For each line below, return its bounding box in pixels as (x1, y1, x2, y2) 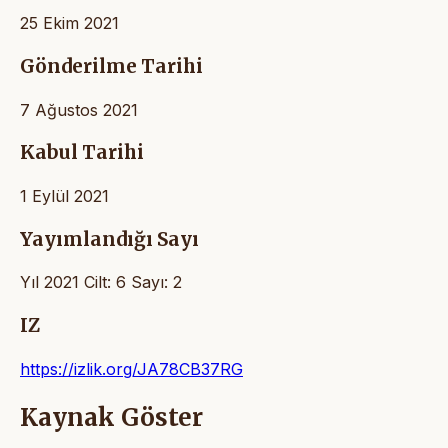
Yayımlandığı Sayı (20, 227, 199, 251)
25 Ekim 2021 (20, 13, 119, 34)
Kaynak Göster (20, 401, 203, 433)
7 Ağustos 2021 (20, 99, 138, 120)
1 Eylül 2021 (20, 186, 109, 207)
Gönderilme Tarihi (20, 54, 203, 78)
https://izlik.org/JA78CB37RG (20, 358, 243, 379)
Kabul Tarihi (20, 141, 144, 165)
